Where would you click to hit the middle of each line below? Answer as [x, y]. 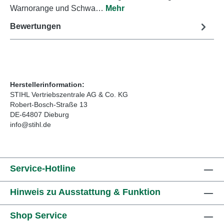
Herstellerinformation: [47, 84]
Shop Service [38, 215]
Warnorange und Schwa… [58, 8]
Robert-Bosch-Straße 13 [49, 104]
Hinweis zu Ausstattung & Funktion [85, 192]
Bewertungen [35, 26]
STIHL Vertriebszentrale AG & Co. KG [69, 94]
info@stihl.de [30, 124]
